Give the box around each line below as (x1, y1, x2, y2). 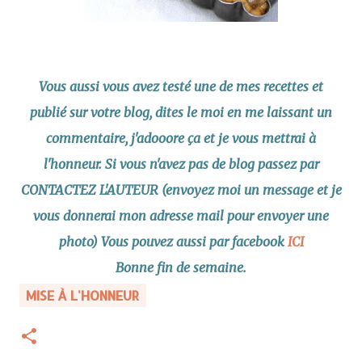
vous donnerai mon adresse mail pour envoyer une (33, 208, 329, 224)
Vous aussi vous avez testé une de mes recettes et (39, 78, 323, 95)
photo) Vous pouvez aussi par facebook (58, 234, 288, 250)
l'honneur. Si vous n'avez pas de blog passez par (43, 156, 319, 172)
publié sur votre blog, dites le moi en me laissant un (30, 104, 332, 120)
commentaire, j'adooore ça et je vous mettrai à (46, 130, 316, 146)
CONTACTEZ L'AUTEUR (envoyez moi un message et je (20, 182, 342, 198)
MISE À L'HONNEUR (26, 287, 140, 304)
